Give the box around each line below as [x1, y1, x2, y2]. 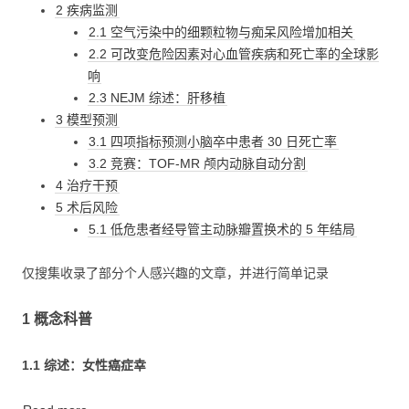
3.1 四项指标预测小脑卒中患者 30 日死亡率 [89, 134, 338, 150]
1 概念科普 [22, 311, 92, 328]
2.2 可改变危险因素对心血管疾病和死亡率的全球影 [89, 47, 380, 62]
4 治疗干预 [56, 178, 119, 194]
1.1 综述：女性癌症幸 [22, 358, 146, 373]
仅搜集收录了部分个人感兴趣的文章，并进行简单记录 [22, 266, 329, 281]
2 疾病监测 [56, 3, 119, 18]
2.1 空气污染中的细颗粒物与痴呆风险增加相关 [89, 25, 354, 40]
